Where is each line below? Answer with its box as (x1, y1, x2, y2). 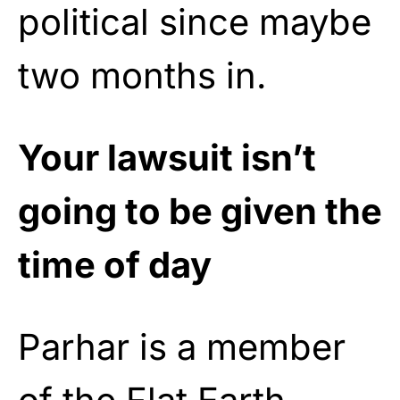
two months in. (18, 53, 267, 97)
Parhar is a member (18, 324, 346, 369)
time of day (18, 242, 212, 287)
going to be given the (18, 188, 382, 233)
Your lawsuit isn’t (18, 135, 316, 179)
